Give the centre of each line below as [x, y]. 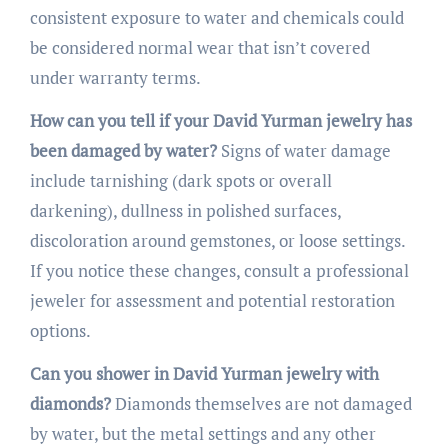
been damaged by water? [123, 150]
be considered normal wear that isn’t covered [199, 47]
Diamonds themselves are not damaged [261, 403]
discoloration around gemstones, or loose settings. [217, 240]
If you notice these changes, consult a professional [219, 270]
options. [60, 330]
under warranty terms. [115, 77]
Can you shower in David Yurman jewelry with [204, 373]
